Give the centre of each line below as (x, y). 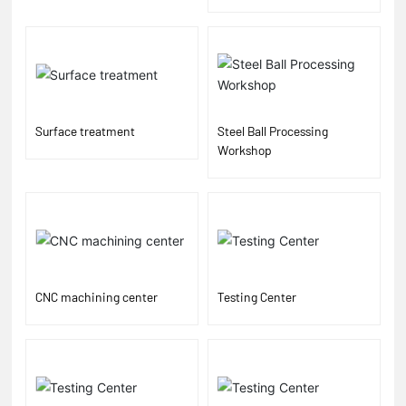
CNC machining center (97, 297)
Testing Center (256, 297)
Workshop (244, 150)
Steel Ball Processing (272, 130)
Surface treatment (86, 130)
